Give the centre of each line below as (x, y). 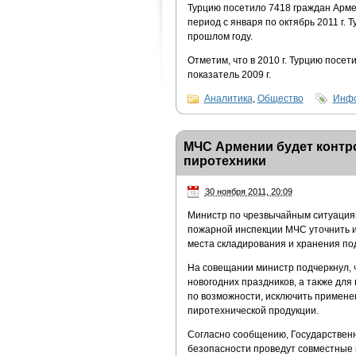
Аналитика (228, 98)
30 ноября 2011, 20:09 (248, 191)
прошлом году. (220, 36)
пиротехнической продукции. (253, 311)
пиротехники (224, 161)
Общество (280, 98)
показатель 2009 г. (229, 74)
